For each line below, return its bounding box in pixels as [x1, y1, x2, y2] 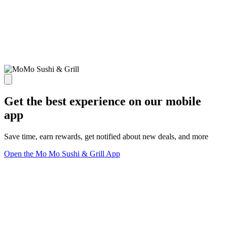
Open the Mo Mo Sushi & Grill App [4, 149, 120, 158]
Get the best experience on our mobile [4, 94, 201, 108]
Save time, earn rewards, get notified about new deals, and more [4, 132, 208, 141]
